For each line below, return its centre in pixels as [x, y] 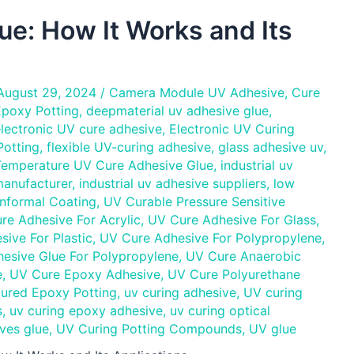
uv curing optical [220, 311]
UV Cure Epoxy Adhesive [85, 274]
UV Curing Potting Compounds [149, 329]
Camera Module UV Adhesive [197, 92]
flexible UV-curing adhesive [129, 147]
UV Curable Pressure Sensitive [194, 201]
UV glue [273, 329]
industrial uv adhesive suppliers [173, 183]
